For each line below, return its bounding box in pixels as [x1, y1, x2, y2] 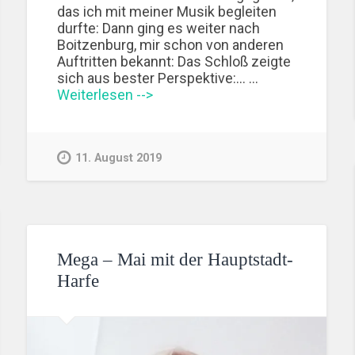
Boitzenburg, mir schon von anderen [57, 36, 284, 53]
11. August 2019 [75, 151, 162, 166]
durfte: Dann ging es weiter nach [57, 19, 261, 36]
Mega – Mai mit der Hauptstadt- [57, 250, 294, 270]
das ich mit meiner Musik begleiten [57, 2, 277, 20]
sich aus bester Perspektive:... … [57, 69, 259, 86]
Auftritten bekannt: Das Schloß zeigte [57, 52, 292, 70]
